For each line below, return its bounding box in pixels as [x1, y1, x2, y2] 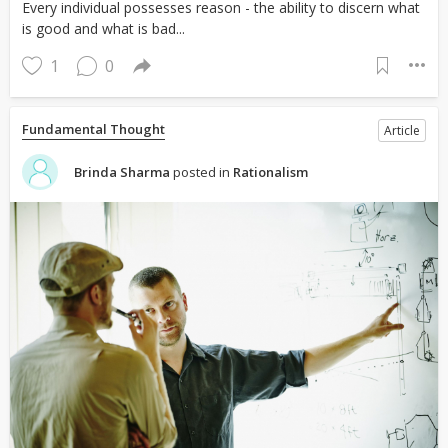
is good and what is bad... [22, 19, 185, 39]
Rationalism [233, 163, 308, 182]
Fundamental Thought [22, 120, 165, 139]
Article [384, 122, 420, 140]
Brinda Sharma [74, 163, 170, 182]
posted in [170, 163, 233, 182]
